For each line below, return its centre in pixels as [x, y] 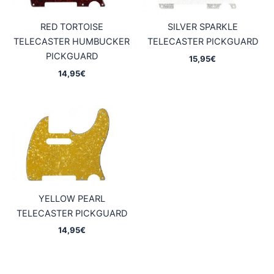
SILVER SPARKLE [202, 27]
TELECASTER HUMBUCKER [72, 42]
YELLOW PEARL [72, 198]
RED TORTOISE [72, 27]
